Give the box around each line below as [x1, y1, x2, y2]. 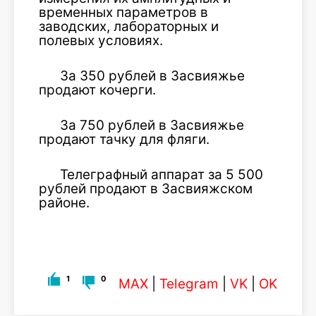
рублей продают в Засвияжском [39, 181, 253, 197]
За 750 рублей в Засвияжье [60, 117, 244, 133]
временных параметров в [39, 4, 208, 20]
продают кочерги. [39, 82, 156, 98]
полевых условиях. [39, 32, 163, 49]
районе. [39, 195, 90, 211]
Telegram [159, 276, 219, 292]
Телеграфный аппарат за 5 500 [60, 166, 263, 183]
